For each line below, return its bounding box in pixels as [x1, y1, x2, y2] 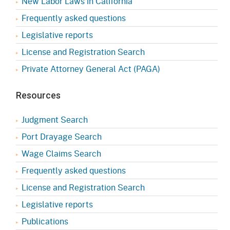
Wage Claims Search [22, 147, 101, 159]
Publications [22, 215, 68, 227]
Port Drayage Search [22, 130, 102, 142]
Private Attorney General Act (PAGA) [22, 62, 160, 74]
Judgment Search [22, 113, 88, 125]
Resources [16, 89, 61, 101]
